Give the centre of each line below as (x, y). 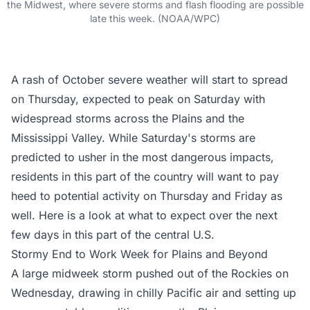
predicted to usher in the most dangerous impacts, (143, 157)
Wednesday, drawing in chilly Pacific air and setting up (154, 292)
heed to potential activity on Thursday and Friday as (147, 195)
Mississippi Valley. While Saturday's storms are (133, 137)
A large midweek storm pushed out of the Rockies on (150, 273)
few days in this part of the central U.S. (113, 234)
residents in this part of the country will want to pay (145, 176)
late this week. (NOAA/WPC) (155, 18)
